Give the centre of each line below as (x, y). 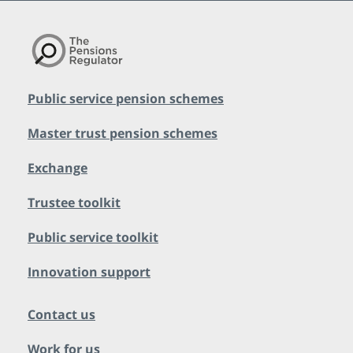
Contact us (61, 315)
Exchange (58, 168)
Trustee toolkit (74, 203)
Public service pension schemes (126, 99)
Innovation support (89, 272)
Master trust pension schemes (123, 134)
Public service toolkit (93, 238)
